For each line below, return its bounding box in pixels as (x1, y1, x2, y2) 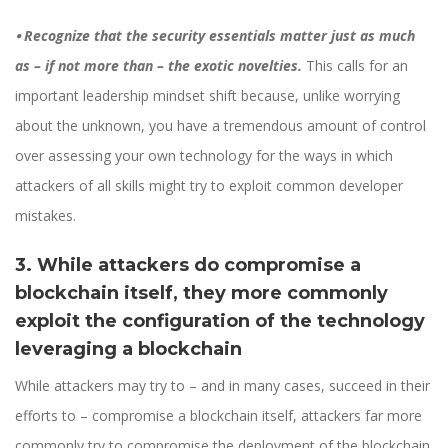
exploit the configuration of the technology (15, 310, 425, 333)
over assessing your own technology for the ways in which (15, 146, 393, 166)
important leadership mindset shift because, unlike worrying (15, 86, 400, 106)
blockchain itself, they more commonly (15, 282, 388, 305)
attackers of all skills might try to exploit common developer (15, 176, 403, 196)
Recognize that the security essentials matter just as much (20, 26, 415, 46)
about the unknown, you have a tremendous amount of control (15, 116, 426, 136)
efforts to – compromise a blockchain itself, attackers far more (15, 406, 422, 426)
